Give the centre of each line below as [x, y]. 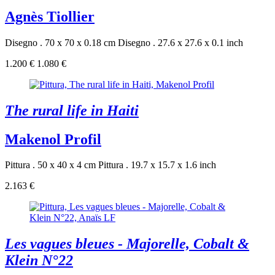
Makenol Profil [53, 139]
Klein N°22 [39, 261]
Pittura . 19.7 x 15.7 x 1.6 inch [157, 165]
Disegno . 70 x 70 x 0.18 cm [60, 42]
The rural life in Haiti [72, 110]
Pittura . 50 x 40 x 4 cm [50, 165]
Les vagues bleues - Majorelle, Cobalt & [127, 244]
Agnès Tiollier [50, 16]
